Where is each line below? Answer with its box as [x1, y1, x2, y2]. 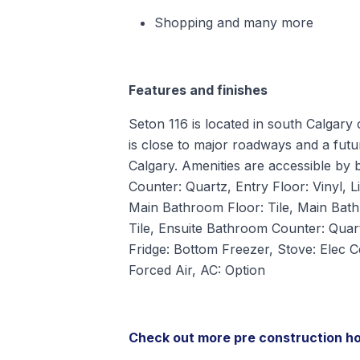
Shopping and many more [154, 14, 313, 31]
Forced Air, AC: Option [129, 262, 265, 279]
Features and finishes [129, 82, 268, 99]
